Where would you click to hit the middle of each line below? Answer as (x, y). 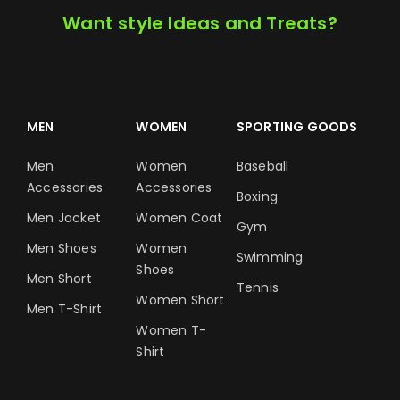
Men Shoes (62, 248)
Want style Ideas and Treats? (200, 23)
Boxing (257, 196)
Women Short (180, 300)
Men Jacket (64, 218)
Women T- (171, 330)
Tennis (257, 287)
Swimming (270, 257)
